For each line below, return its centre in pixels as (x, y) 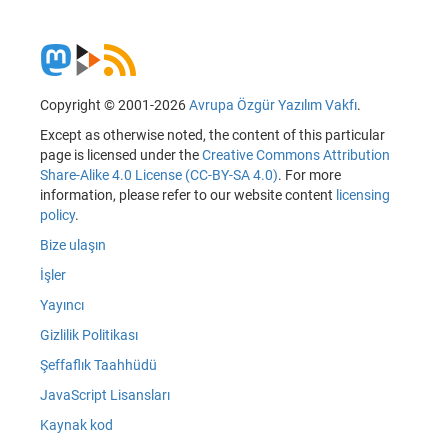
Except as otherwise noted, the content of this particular (212, 135)
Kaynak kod (76, 425)
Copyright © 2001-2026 (114, 105)
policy (57, 215)
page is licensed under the (121, 155)
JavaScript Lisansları (105, 395)
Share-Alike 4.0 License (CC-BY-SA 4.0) (159, 175)
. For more (309, 175)
